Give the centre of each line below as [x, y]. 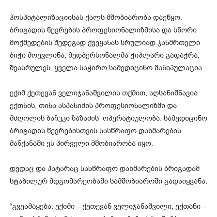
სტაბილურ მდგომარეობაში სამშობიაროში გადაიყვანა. [108, 181]
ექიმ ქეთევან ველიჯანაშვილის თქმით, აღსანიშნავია [104, 93]
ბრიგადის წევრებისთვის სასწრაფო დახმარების [95, 131]
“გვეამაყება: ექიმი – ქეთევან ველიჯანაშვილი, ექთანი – [108, 206]
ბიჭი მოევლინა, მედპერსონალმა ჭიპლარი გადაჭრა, [105, 55]
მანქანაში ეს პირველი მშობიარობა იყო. [81, 143]
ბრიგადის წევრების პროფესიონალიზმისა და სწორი [103, 30]
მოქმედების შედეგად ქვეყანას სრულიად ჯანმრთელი [105, 42]
